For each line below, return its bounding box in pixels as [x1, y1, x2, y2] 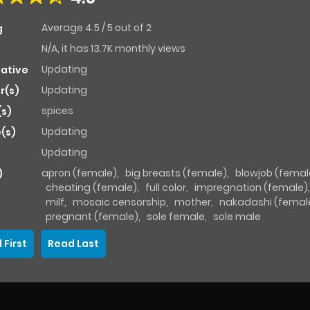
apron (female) [42, 166, 117, 181]
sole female [147, 210, 205, 224]
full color [145, 181, 186, 195]
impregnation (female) [194, 181, 308, 195]
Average [42, 21, 85, 35]
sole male [213, 210, 261, 224]
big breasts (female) [125, 166, 227, 181]
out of [115, 21, 146, 35]
